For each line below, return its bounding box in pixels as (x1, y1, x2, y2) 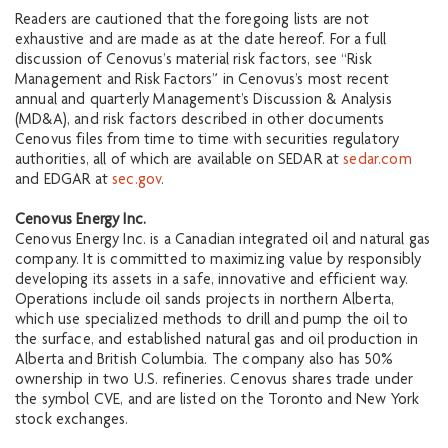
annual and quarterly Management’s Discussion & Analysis (15, 92, 392, 109)
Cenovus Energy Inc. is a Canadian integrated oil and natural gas (15, 232, 431, 249)
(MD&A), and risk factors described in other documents (15, 112, 385, 129)
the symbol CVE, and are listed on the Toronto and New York (15, 392, 420, 409)
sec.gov (112, 172, 162, 189)
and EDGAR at (15, 172, 113, 189)
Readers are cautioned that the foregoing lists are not (15, 12, 370, 29)
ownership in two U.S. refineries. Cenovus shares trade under (15, 372, 414, 389)
